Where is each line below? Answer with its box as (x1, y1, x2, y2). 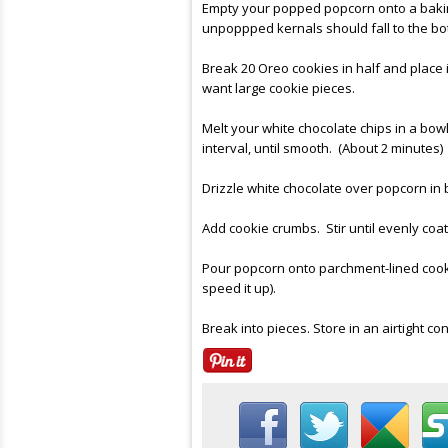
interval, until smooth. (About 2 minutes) (202, 139, 443, 157)
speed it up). (202, 279, 276, 297)
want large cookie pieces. (202, 79, 355, 97)
